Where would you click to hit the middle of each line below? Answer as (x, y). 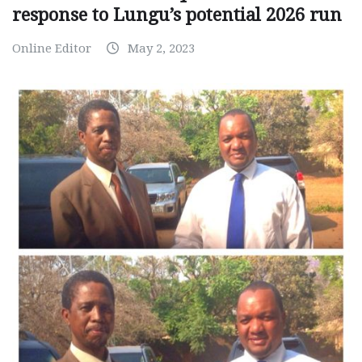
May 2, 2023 (161, 48)
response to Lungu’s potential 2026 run (177, 15)
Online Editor (52, 48)
